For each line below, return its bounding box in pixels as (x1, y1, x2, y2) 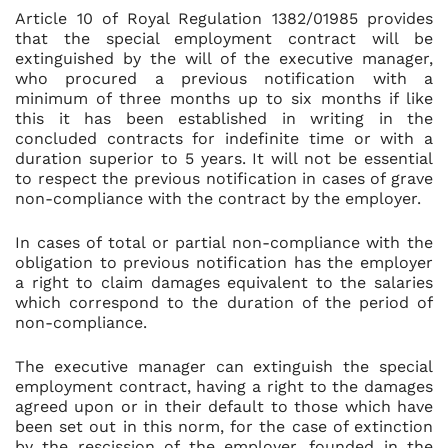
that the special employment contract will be (15, 29, 433, 48)
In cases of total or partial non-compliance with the (15, 233, 433, 252)
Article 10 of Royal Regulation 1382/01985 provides (15, 9, 433, 28)
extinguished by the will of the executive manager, (15, 49, 433, 68)
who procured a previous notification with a (15, 69, 433, 88)
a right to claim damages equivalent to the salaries (15, 273, 433, 292)
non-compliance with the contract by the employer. (15, 189, 421, 208)
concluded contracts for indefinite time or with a (15, 129, 433, 148)
